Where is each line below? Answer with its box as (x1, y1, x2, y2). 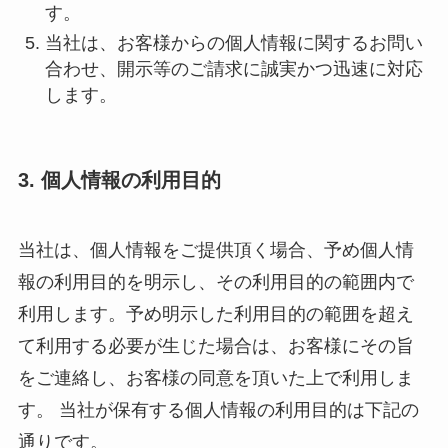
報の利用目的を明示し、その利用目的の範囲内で (17, 271, 414, 292)
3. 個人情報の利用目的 (17, 169, 221, 192)
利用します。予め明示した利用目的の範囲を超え (17, 303, 414, 324)
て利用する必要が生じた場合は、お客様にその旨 (17, 335, 414, 356)
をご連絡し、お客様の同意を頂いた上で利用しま (17, 367, 414, 388)
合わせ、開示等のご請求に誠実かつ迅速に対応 (44, 59, 423, 80)
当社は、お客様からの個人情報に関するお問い (44, 33, 423, 54)
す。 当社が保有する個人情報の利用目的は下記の (17, 399, 419, 420)
